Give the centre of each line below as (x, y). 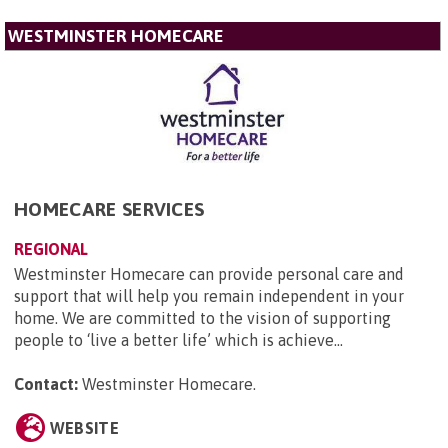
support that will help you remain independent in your (209, 295)
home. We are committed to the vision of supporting (202, 317)
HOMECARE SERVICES (109, 208)
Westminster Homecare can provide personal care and (209, 273)
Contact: (46, 383)
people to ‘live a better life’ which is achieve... (178, 339)
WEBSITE (84, 427)
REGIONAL (51, 248)
